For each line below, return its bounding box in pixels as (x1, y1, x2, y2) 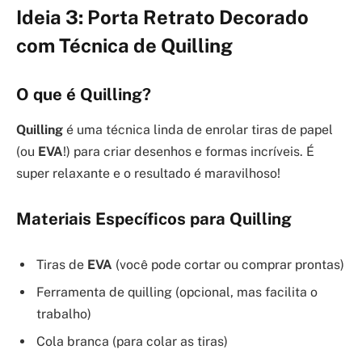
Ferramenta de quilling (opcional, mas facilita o (36, 284, 318, 301)
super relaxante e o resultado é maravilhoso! (16, 166, 280, 181)
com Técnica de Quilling (16, 34, 233, 57)
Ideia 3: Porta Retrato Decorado (16, 6, 309, 28)
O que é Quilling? (16, 84, 151, 104)
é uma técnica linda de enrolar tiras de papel (63, 122, 333, 137)
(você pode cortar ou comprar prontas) (112, 257, 344, 273)
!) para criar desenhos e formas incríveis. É (63, 144, 314, 159)
